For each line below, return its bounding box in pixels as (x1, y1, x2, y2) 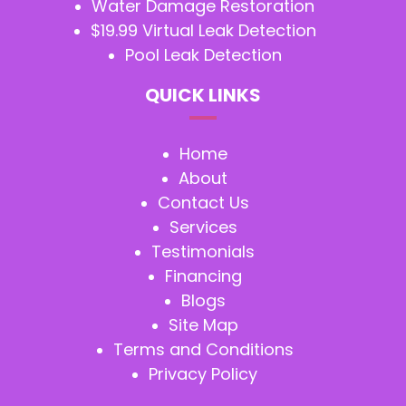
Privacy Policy (149, 362, 257, 386)
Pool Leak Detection (124, 43, 282, 67)
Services (169, 216, 237, 239)
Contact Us (157, 191, 249, 215)
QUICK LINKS (145, 82, 261, 109)
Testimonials (151, 240, 255, 264)
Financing (164, 265, 242, 288)
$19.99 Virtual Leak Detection (90, 19, 316, 43)
